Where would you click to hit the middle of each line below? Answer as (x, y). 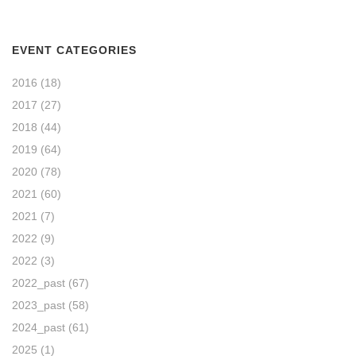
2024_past (39, 327)
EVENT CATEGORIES (74, 50)
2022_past (39, 283)
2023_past (39, 305)
